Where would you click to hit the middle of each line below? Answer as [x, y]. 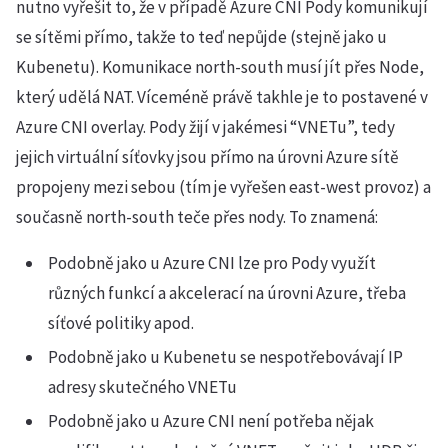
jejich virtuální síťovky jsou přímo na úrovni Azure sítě [207, 157]
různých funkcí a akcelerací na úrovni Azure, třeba [227, 293]
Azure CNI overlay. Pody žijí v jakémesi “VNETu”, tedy [205, 127]
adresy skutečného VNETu [142, 387]
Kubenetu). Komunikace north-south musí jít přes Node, [220, 67]
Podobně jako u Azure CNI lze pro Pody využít [212, 263]
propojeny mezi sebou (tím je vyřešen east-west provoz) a [223, 187]
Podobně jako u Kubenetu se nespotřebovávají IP [225, 357]
